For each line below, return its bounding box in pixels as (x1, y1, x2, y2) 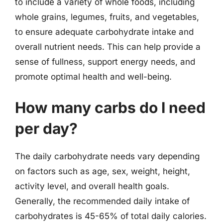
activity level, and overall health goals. (15, 181, 169, 191)
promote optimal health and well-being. (15, 72, 172, 82)
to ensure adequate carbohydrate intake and (15, 27, 194, 37)
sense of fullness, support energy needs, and (15, 57, 195, 67)
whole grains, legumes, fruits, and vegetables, (15, 12, 199, 22)
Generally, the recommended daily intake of (15, 196, 190, 206)
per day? (15, 119, 78, 137)
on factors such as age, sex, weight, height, (15, 166, 190, 176)
